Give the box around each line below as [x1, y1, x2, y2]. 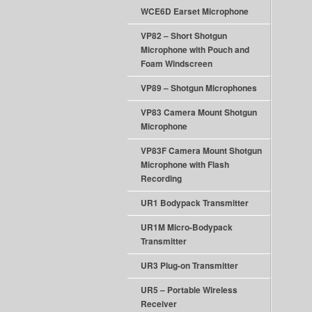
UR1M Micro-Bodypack [141, 221, 233, 233]
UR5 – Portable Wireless [141, 283, 237, 296]
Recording [141, 172, 182, 185]
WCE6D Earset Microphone [141, 5, 249, 17]
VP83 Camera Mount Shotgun [141, 106, 257, 118]
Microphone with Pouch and [141, 43, 249, 56]
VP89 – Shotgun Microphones [141, 81, 257, 94]
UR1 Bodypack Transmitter [141, 196, 249, 209]
